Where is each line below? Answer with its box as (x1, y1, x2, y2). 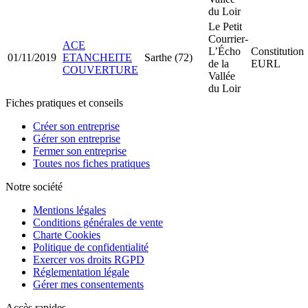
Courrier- (208, 32, 248, 45)
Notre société (5, 180, 63, 192)
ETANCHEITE (63, 51, 132, 63)
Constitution (251, 45, 304, 57)
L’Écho (208, 45, 241, 57)
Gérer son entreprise (33, 132, 120, 144)
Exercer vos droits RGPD (33, 253, 144, 265)
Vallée (208, 69, 235, 82)
